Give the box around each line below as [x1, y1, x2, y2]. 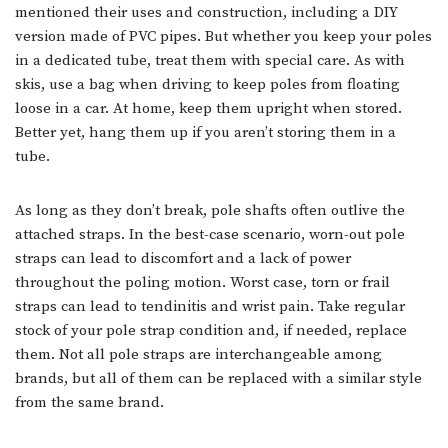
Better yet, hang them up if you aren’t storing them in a [15, 123, 396, 143]
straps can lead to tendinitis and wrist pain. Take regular [15, 297, 405, 317]
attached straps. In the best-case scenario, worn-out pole [15, 225, 405, 245]
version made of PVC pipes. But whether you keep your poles [15, 27, 432, 47]
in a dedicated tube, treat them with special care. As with [15, 51, 405, 71]
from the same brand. [15, 393, 164, 413]
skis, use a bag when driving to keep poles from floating [15, 75, 400, 95]
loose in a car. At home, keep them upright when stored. [15, 99, 402, 119]
